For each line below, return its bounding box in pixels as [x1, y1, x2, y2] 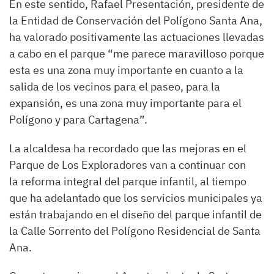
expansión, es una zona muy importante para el [9, 96, 242, 110]
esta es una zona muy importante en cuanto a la [9, 63, 243, 77]
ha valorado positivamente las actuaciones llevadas [9, 30, 264, 44]
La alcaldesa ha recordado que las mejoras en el [9, 141, 246, 155]
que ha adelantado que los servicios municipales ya [9, 191, 262, 205]
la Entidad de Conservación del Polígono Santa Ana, [9, 13, 262, 28]
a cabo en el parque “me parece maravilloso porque [9, 46, 264, 61]
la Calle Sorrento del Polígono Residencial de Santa [9, 224, 261, 238]
